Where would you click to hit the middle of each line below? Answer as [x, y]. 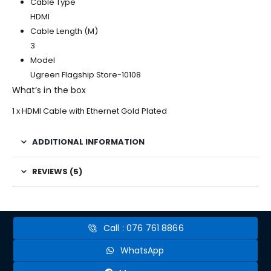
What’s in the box [49, 90]
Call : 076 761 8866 [144, 228]
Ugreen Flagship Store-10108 [85, 75]
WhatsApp [142, 251]
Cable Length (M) [64, 31]
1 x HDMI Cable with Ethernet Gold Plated [90, 111]
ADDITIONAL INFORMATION [88, 142]
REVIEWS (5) [57, 172]
